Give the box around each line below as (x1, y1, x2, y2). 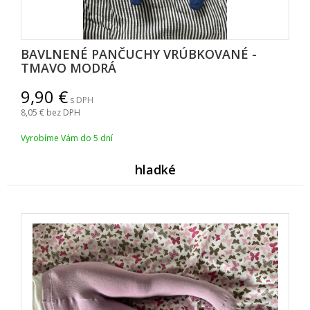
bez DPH (46, 107, 80, 119)
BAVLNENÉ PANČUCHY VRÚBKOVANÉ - (21, 46, 257, 63)
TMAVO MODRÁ (21, 60, 116, 77)
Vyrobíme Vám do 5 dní (21, 132, 113, 145)
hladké (134, 161, 176, 179)
